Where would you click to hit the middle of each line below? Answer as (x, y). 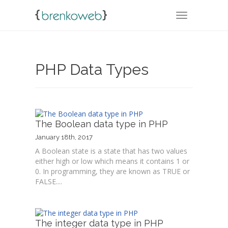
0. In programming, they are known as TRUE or (112, 172)
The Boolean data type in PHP (102, 124)
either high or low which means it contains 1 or (112, 161)
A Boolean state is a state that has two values (111, 151)
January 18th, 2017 (64, 137)
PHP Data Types (92, 69)
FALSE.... (49, 182)
